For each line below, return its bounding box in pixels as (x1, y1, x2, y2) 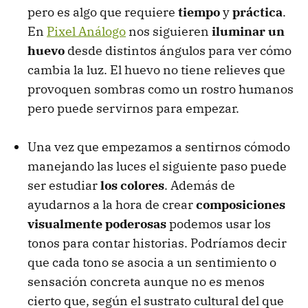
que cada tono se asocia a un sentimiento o (27, 254, 276, 270)
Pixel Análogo (47, 23, 126, 39)
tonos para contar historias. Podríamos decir (27, 234, 287, 251)
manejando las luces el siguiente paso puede (27, 157, 287, 174)
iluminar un (212, 23, 285, 39)
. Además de (164, 177, 235, 193)
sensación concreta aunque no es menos (27, 273, 265, 289)
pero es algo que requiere (27, 3, 178, 20)
